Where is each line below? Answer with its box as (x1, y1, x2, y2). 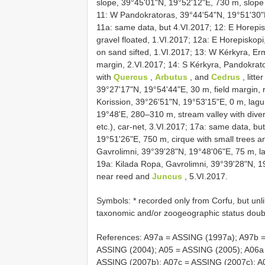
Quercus (114, 72, 148, 82)
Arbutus (155, 72, 188, 82)
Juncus (152, 171, 182, 181)
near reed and (96, 171, 152, 181)
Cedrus (211, 72, 240, 82)
